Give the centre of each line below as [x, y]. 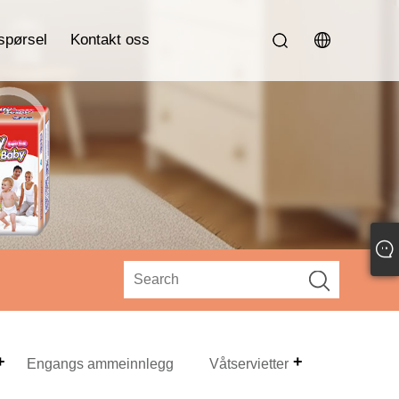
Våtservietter [249, 363]
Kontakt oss [110, 40]
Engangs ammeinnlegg [101, 363]
